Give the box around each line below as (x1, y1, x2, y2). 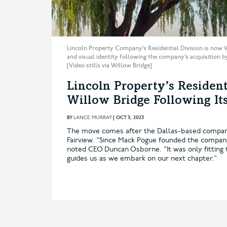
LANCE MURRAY (73, 114, 111, 121)
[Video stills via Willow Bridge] (67, 61, 152, 69)
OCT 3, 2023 (116, 114, 144, 121)
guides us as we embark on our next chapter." (67, 154, 217, 163)
